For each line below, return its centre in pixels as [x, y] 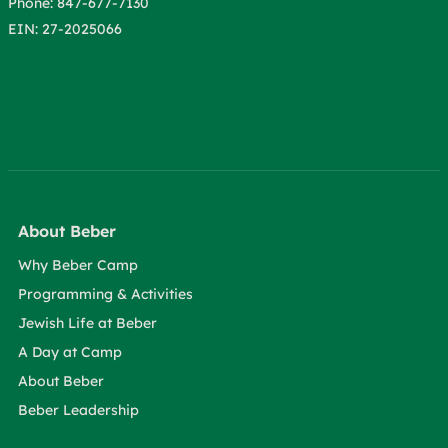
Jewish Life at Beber [87, 323]
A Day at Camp [70, 352]
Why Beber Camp [78, 265]
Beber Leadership [78, 410]
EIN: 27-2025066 [65, 29]
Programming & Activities [105, 294]
